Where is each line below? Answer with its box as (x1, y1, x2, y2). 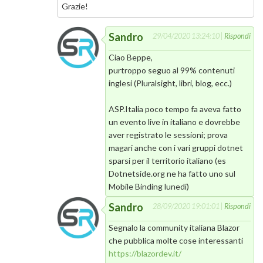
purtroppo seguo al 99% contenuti (109, 65, 235, 76)
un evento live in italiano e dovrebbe (109, 117, 241, 127)
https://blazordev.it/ (109, 248, 182, 259)
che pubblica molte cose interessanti (109, 235, 244, 246)
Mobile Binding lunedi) (109, 181, 190, 192)
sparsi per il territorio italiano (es (109, 156, 227, 166)
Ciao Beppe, (109, 52, 153, 63)
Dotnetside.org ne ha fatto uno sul (109, 168, 236, 179)
